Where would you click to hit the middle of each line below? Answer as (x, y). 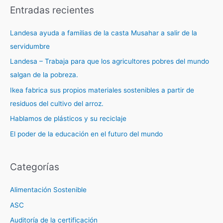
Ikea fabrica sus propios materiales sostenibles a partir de (102, 90)
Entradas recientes (52, 10)
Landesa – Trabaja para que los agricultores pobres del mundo (110, 61)
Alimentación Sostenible (48, 190)
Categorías (35, 167)
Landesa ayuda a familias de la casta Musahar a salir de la (104, 33)
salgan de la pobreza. (44, 75)
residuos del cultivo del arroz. (57, 103)
